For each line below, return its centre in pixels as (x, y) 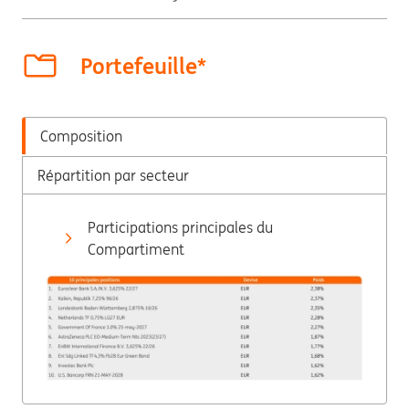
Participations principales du (180, 227)
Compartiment (136, 249)
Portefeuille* (143, 66)
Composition (81, 136)
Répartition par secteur (113, 175)
